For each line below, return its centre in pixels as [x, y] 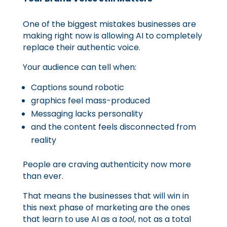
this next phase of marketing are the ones [106, 207]
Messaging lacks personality [87, 114]
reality [43, 140]
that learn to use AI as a [71, 219]
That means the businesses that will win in [106, 196]
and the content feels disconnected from [113, 127]
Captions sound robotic [77, 87]
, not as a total [162, 219]
